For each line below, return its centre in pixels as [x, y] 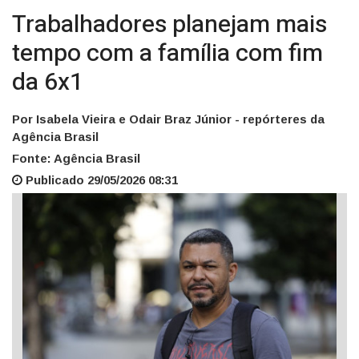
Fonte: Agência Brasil [76, 159]
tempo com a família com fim [167, 54]
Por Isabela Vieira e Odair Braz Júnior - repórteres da [168, 119]
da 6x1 [48, 83]
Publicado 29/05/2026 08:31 [100, 180]
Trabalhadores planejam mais [169, 25]
